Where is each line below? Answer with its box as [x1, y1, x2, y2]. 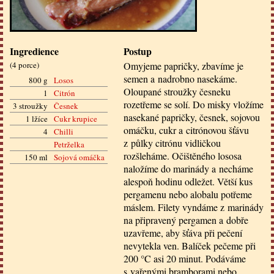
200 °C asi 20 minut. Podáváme [124, 251, 246, 265]
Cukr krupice [54, 113, 97, 125]
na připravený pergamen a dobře [124, 213, 248, 226]
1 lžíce [26, 113, 48, 125]
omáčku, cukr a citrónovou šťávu [124, 123, 249, 136]
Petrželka [54, 139, 84, 150]
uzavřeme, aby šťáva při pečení [124, 226, 242, 239]
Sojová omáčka [54, 152, 105, 163]
